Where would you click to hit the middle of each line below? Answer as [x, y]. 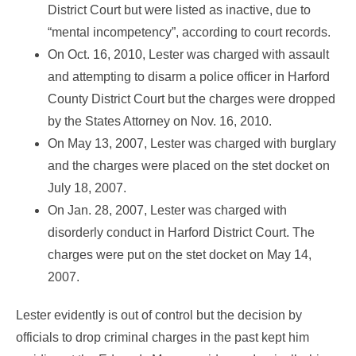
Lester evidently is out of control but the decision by [159, 315]
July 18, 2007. [87, 188]
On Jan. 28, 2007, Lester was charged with [167, 210]
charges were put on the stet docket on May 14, [180, 254]
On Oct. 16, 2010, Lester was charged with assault [188, 54]
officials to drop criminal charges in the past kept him [163, 337]
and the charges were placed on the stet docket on [189, 165]
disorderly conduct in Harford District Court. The [181, 232]
